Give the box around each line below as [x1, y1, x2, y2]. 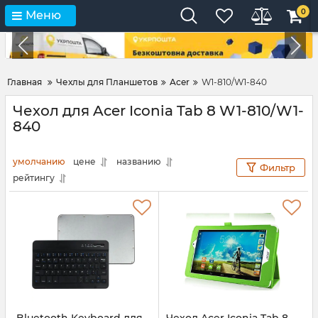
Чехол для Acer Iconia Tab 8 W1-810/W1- [13, 102, 304, 120]
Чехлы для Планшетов [56, 77, 158, 88]
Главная [7, 77, 42, 88]
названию [116, 156, 161, 168]
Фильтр [260, 162, 295, 174]
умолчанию [13, 156, 65, 168]
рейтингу [13, 172, 55, 184]
